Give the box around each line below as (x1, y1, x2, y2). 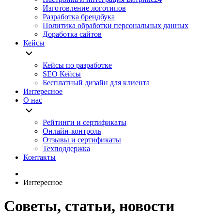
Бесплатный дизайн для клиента (43, 78, 150, 87)
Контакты (23, 153, 56, 161)
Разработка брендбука (43, 13, 115, 21)
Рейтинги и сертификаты (43, 118, 126, 126)
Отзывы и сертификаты (43, 136, 121, 144)
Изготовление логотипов (43, 4, 126, 12)
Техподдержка (43, 144, 90, 153)
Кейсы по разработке (43, 61, 112, 69)
